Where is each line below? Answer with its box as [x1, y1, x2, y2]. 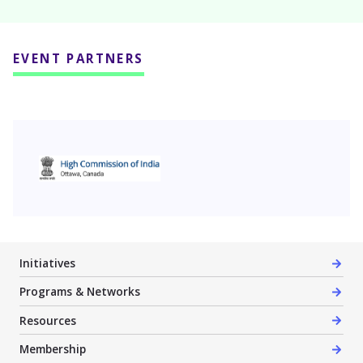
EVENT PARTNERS [13, 50, 144, 67]
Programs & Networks [19, 284, 140, 300]
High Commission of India [38, 146, 194, 164]
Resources [19, 312, 76, 328]
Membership [19, 341, 86, 357]
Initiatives [19, 255, 75, 271]
